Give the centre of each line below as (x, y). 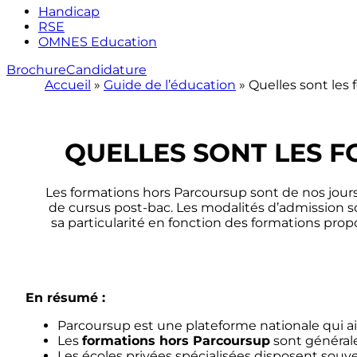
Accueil (68, 85)
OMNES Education (98, 42)
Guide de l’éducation (170, 85)
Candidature (106, 70)
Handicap (69, 12)
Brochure (36, 70)
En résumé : (65, 298)
